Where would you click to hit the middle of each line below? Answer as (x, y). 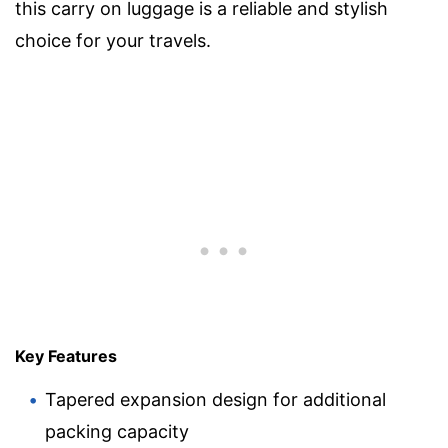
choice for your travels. (113, 40)
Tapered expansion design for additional (215, 399)
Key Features (66, 355)
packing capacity (117, 431)
